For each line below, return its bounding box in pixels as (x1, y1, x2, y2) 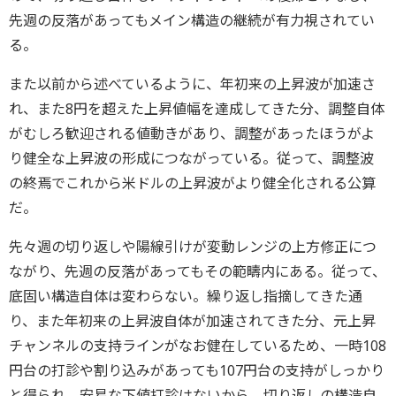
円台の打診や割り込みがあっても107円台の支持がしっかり (9, 361, 385, 381)
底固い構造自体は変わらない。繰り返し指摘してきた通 (9, 286, 362, 307)
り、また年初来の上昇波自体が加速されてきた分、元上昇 (9, 311, 376, 331)
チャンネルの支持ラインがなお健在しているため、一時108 (9, 336, 386, 356)
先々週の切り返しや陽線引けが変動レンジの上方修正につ (9, 237, 377, 257)
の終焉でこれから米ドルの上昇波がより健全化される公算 (9, 173, 376, 194)
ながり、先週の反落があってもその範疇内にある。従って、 (9, 262, 386, 282)
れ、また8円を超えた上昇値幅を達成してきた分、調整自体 (9, 99, 385, 119)
